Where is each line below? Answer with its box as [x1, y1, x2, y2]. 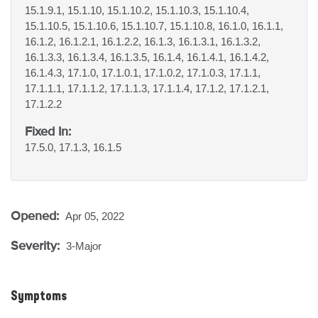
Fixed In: [25, 124, 71, 138]
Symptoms [11, 290, 67, 303]
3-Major [66, 240, 102, 252]
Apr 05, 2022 [65, 210, 124, 222]
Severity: [11, 238, 63, 253]
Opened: [11, 208, 62, 223]
